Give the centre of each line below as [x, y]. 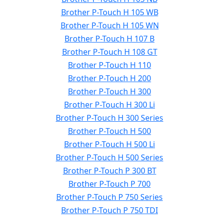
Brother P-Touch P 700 [109, 184]
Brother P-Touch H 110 [109, 65]
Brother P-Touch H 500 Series [109, 157]
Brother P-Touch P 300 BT [109, 171]
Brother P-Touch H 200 [109, 78]
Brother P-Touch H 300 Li [109, 105]
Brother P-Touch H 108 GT [109, 52]
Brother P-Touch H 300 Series [109, 118]
